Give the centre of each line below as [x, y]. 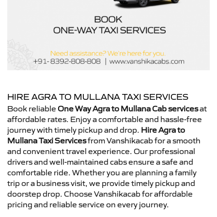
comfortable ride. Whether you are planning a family [102, 172]
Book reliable [32, 108]
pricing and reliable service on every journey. [88, 204]
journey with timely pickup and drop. [74, 130]
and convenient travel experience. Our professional [101, 151]
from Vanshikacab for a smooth [143, 140]
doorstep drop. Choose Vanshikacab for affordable [100, 194]
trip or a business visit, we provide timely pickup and [101, 183]
